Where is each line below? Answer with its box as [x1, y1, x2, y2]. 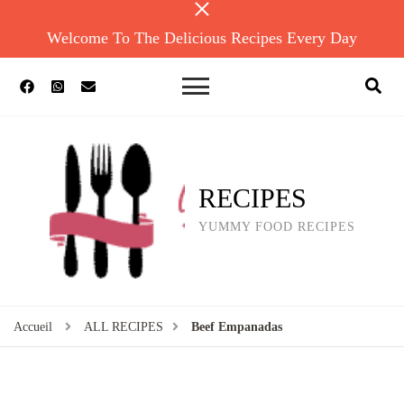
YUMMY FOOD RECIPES [197, 220, 355, 234]
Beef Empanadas [191, 320, 282, 335]
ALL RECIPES [84, 320, 163, 335]
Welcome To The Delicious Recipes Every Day [47, 29, 357, 47]
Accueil [14, 320, 52, 335]
